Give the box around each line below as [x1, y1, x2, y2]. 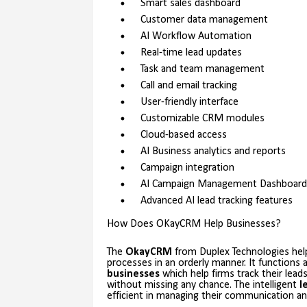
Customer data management [140, 14, 268, 26]
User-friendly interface [140, 97, 238, 108]
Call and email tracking [140, 80, 237, 92]
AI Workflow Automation [140, 31, 251, 42]
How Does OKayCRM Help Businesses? [106, 219, 281, 230]
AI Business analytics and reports [140, 146, 286, 158]
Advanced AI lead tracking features [140, 195, 293, 207]
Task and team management [140, 64, 265, 75]
